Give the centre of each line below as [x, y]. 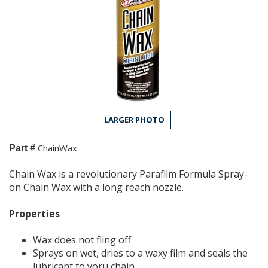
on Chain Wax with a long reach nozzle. [96, 187]
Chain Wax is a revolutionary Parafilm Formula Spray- [128, 174]
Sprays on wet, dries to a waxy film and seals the [140, 253]
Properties [34, 213]
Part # [22, 148]
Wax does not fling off [82, 240]
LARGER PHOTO [134, 119]
